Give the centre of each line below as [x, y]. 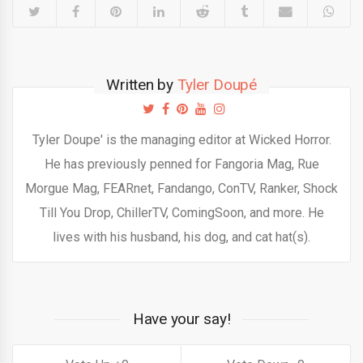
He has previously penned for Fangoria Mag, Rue [181, 164]
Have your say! [181, 318]
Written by [142, 84]
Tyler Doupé [217, 84]
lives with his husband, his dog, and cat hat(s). [181, 237]
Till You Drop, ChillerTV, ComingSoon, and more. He [181, 212]
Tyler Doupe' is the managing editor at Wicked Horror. [181, 139]
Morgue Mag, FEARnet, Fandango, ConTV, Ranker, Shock [181, 188]
